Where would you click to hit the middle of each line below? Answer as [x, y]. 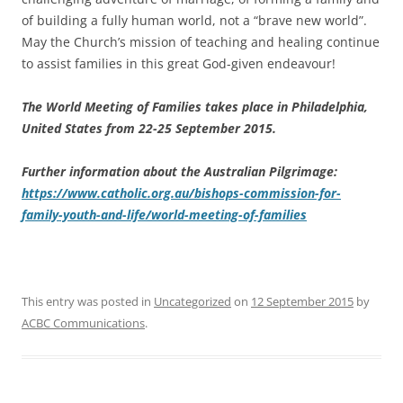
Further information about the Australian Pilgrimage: [179, 171]
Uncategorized [193, 301]
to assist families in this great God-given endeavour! [179, 63]
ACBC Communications [83, 322]
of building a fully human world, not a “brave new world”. [194, 20]
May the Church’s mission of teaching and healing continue [201, 41]
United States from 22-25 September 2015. [149, 128]
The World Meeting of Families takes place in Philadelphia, [195, 106]
